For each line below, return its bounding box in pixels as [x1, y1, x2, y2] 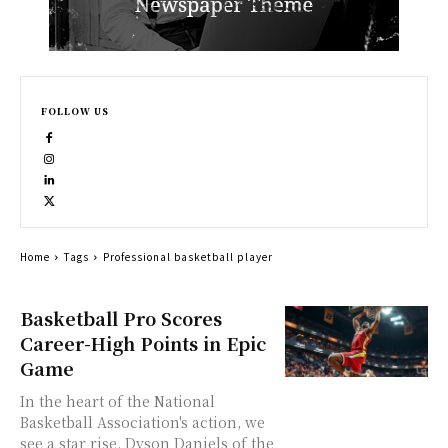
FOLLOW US [41, 105, 109, 118]
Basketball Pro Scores [20, 305, 222, 331]
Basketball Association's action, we [20, 412, 265, 432]
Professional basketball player [103, 249, 273, 264]
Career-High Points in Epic [20, 330, 266, 356]
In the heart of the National [20, 391, 215, 411]
